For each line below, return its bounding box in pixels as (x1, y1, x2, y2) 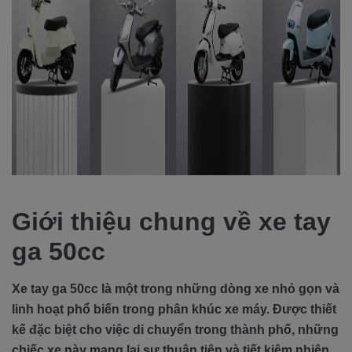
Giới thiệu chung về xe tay (12, 207, 331, 236)
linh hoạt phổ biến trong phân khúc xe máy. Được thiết (12, 302, 336, 316)
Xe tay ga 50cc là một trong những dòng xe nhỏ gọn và (12, 282, 339, 295)
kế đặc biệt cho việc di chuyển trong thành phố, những (12, 323, 339, 336)
